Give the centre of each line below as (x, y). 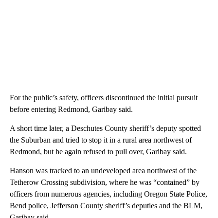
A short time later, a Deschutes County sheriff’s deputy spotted (105, 128)
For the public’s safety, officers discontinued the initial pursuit (104, 98)
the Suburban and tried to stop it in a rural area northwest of (101, 140)
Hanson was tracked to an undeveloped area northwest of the (103, 171)
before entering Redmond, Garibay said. (71, 109)
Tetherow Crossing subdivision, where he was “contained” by (105, 182)
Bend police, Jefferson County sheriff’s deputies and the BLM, (106, 206)
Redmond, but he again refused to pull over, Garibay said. (98, 152)
